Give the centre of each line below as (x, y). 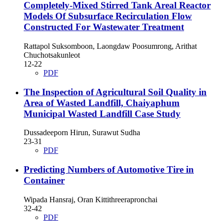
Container (44, 180)
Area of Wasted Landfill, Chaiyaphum (102, 103)
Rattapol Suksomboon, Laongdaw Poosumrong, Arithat (110, 46)
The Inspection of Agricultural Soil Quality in (115, 92)
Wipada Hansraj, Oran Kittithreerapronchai (91, 199)
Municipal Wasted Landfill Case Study (102, 113)
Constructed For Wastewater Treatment (104, 27)
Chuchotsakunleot (52, 55)
